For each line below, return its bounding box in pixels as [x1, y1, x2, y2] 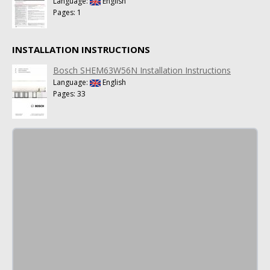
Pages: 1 [53, 7, 81, 17]
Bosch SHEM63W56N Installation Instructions [53, 64, 231, 76]
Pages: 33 [53, 88, 86, 99]
